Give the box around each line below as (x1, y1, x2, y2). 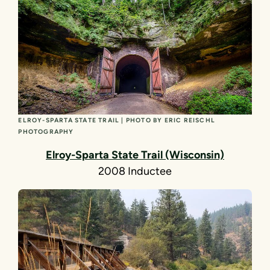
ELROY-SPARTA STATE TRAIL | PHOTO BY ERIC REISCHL (18, 116, 215, 125)
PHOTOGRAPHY (18, 128, 74, 136)
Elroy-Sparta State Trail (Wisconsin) (45, 148, 224, 162)
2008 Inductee (98, 165, 172, 178)
